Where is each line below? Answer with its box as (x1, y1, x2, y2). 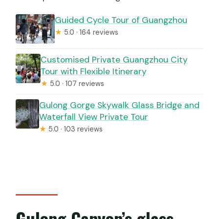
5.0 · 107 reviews (48, 79, 104, 88)
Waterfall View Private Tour (39, 111, 149, 123)
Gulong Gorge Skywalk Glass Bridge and (39, 100, 200, 111)
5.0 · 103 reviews (46, 125, 103, 134)
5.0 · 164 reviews (62, 28, 119, 37)
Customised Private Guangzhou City (41, 54, 188, 66)
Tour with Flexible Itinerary (41, 66, 147, 77)
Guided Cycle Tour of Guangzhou (55, 15, 188, 26)
